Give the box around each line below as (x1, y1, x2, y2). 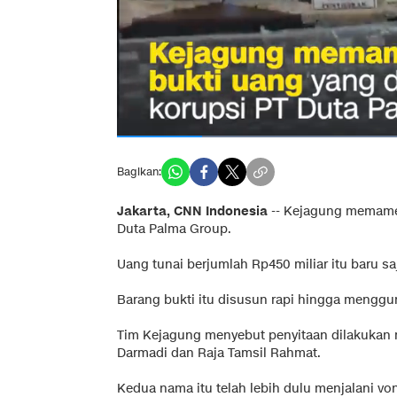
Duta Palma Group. (117, 221, 231, 238)
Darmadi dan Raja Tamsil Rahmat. (117, 345, 321, 362)
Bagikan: (117, 164, 161, 180)
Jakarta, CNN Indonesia (117, 203, 268, 221)
